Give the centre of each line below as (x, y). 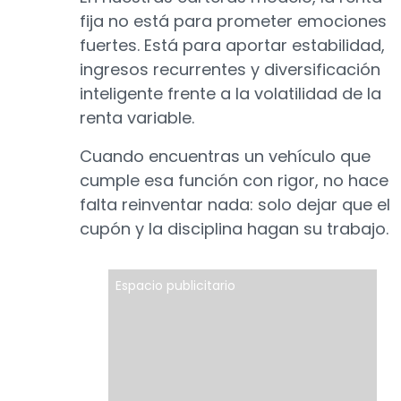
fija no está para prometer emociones (233, 21)
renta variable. (137, 118)
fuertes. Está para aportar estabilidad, (232, 45)
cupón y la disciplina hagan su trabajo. (234, 229)
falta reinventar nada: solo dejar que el (235, 205)
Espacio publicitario (175, 286)
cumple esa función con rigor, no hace (234, 180)
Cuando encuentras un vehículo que (225, 156)
